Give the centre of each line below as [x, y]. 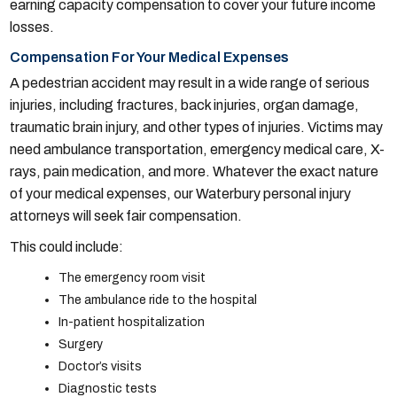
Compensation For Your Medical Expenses [150, 58]
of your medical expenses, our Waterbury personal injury [181, 194]
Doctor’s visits [101, 367]
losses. [32, 27]
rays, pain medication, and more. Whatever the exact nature [195, 172]
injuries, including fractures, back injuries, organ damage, [185, 105]
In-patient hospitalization [132, 323]
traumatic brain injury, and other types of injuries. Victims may [197, 128]
